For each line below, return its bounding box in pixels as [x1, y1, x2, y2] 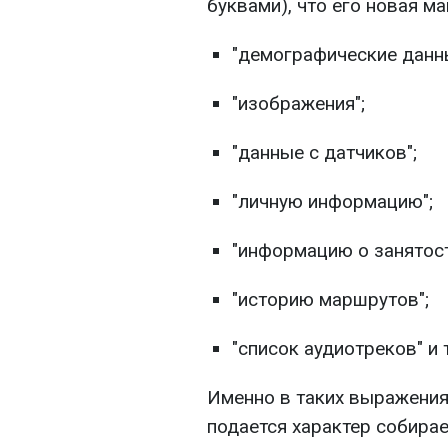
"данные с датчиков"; [232, 140, 417, 164]
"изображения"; [232, 91, 365, 115]
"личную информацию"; [232, 189, 433, 213]
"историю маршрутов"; [232, 287, 429, 311]
